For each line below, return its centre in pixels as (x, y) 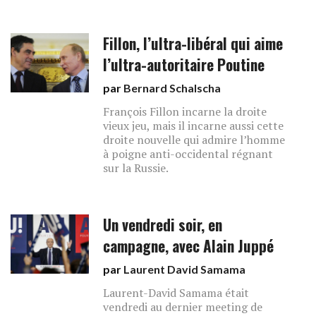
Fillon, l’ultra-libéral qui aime (193, 43)
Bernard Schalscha (172, 88)
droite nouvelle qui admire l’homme (194, 140)
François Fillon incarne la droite (185, 111)
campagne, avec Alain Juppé (189, 246)
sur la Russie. (136, 168)
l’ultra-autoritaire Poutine (184, 65)
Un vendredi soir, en (163, 225)
